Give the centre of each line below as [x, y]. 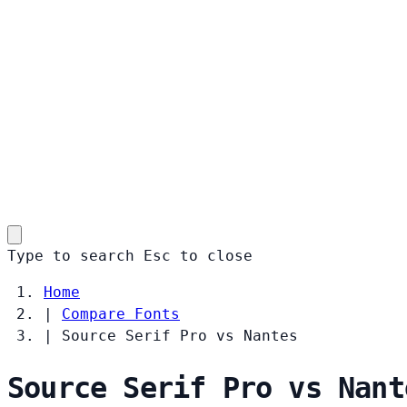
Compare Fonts [121, 313]
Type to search [71, 255]
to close [216, 255]
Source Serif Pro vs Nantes [180, 335]
